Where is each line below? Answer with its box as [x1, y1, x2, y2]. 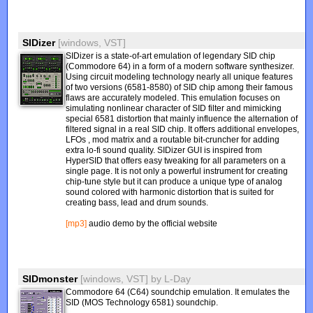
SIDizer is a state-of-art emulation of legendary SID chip [66, 51, 276, 61]
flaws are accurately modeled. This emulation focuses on [66, 93, 281, 103]
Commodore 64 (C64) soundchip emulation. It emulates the [66, 287, 291, 297]
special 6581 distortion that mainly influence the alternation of [66, 114, 298, 124]
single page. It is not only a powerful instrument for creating [66, 166, 289, 176]
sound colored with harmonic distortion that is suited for [66, 187, 275, 197]
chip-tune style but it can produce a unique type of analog [66, 177, 283, 187]
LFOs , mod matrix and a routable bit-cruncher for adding [66, 135, 280, 145]
